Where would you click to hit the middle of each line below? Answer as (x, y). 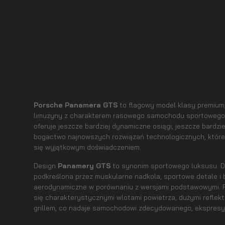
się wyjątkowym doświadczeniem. (88, 147)
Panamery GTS (84, 165)
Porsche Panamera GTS (77, 105)
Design (46, 165)
